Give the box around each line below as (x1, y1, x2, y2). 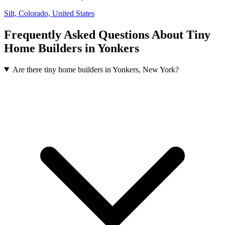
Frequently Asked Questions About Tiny (4, 28, 210, 41)
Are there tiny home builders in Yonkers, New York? (12, 65, 179, 74)
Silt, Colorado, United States (4, 9, 94, 18)
